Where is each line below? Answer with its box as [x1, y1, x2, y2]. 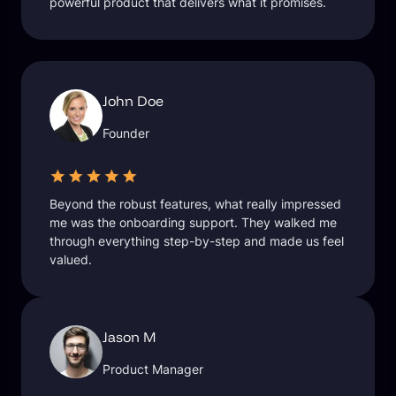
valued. [49, 251, 92, 267]
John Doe [103, 92, 164, 110]
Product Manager [103, 362, 203, 377]
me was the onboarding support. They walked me [49, 214, 337, 230]
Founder [103, 126, 149, 141]
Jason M [103, 328, 156, 346]
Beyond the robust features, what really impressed [49, 195, 341, 211]
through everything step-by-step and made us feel [49, 232, 344, 248]
